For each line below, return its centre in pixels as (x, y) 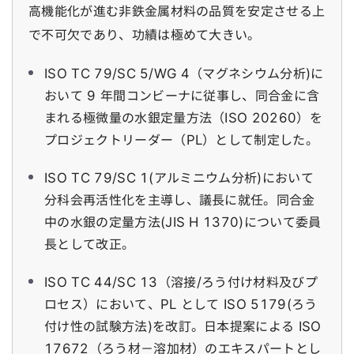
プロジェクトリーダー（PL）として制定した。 (182, 140)
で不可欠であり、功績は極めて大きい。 (145, 35)
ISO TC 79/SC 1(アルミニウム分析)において (179, 178)
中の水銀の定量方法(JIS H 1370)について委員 (183, 222)
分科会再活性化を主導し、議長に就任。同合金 (180, 200)
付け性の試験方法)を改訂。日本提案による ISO (183, 326)
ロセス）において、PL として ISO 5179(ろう (181, 304)
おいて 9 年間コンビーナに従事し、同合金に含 (182, 96)
